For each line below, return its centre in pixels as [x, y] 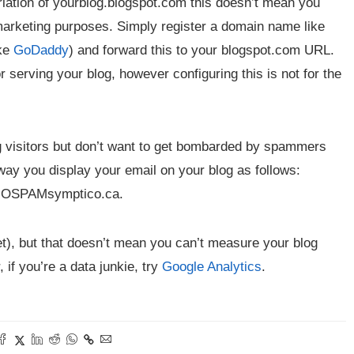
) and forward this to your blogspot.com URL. [201, 50]
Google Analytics [212, 267]
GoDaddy [41, 50]
